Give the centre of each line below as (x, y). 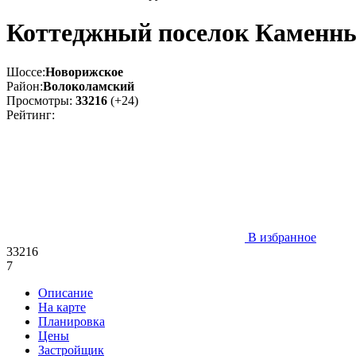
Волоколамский (89, 86)
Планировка (72, 321)
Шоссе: (26, 72)
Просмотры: (41, 100)
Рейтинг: (31, 114)
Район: (25, 86)
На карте (62, 307)
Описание (66, 292)
